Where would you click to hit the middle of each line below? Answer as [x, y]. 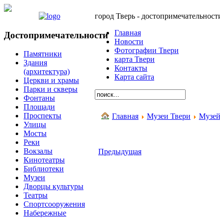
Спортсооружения [54, 204]
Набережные [45, 213]
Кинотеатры [44, 160]
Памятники [43, 54]
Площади [39, 107]
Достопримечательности [56, 35]
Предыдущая [120, 151]
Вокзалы [38, 151]
